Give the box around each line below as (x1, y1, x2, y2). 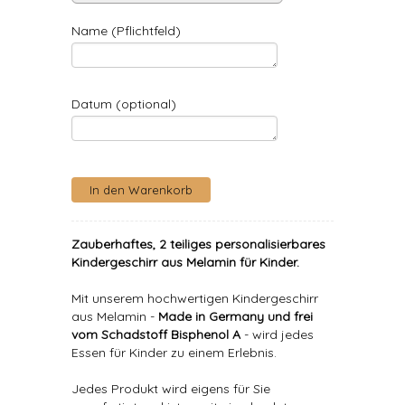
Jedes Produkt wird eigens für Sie (71, 381, 270, 397)
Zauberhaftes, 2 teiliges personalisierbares (71, 236, 325, 252)
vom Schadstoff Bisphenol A (71, 326, 240, 343)
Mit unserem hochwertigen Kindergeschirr (71, 290, 318, 306)
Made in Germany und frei (158, 308, 313, 325)
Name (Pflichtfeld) (71, 23, 181, 39)
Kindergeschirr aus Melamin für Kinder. (71, 254, 299, 270)
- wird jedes (240, 326, 314, 343)
